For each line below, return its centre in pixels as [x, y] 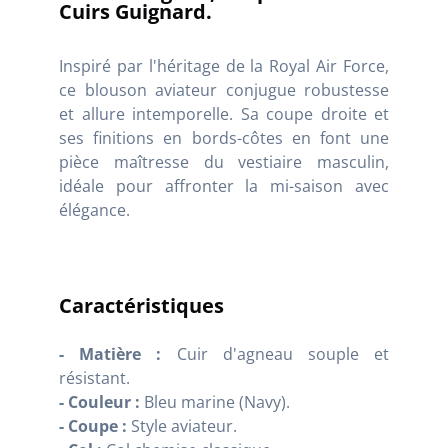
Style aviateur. [182, 426]
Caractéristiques [141, 306]
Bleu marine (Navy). [215, 402]
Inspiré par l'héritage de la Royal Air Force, [224, 66]
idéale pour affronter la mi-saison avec [224, 186]
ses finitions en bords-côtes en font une [224, 138]
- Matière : [110, 354]
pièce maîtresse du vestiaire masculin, [224, 162]
